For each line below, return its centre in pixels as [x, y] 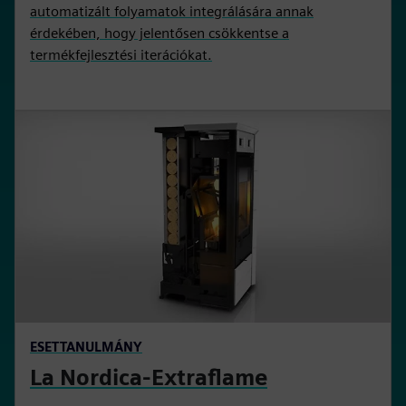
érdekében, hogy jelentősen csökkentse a [159, 34]
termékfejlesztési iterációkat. [121, 55]
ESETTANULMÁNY [86, 347]
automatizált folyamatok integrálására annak [172, 12]
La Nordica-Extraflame [149, 378]
